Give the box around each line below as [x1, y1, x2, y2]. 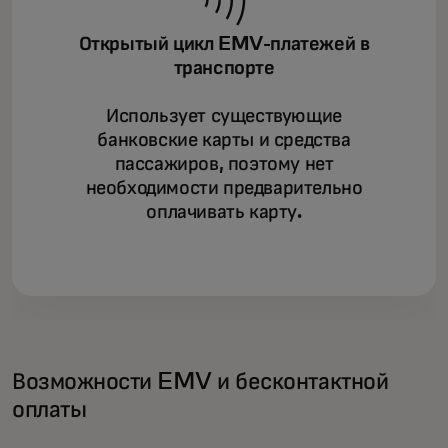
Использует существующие [106, 105, 342, 126]
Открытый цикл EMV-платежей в [78, 33, 370, 54]
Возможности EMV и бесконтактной [12, 369, 389, 394]
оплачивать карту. [146, 201, 302, 222]
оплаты [12, 397, 87, 422]
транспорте [173, 57, 275, 78]
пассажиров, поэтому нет [114, 153, 334, 174]
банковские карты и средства [97, 129, 351, 150]
